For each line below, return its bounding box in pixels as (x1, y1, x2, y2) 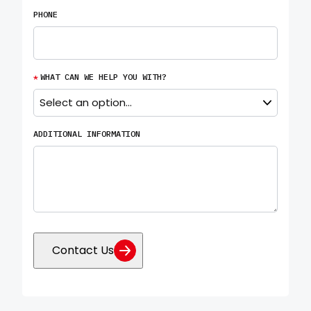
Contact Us (52, 242, 115, 258)
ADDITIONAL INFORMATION (33, 128, 140, 139)
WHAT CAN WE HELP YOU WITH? (40, 72, 167, 82)
